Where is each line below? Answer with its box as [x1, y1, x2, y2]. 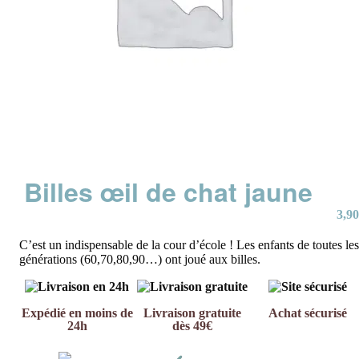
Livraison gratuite [143, 306, 241, 321]
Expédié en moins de [21, 306, 133, 321]
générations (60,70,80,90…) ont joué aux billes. [19, 252, 260, 267]
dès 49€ [172, 319, 212, 333]
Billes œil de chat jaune [24, 173, 313, 211]
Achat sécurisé [268, 306, 347, 321]
